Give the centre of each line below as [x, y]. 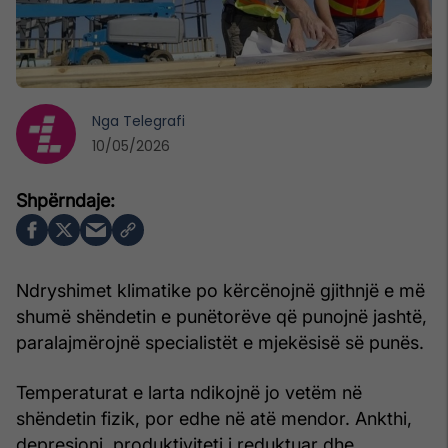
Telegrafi [154, 120]
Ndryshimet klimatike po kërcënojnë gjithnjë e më [220, 290]
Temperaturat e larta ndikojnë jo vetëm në [189, 392]
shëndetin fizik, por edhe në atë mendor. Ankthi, [214, 418]
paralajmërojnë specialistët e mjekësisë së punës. [220, 342]
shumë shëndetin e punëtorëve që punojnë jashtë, [221, 316]
